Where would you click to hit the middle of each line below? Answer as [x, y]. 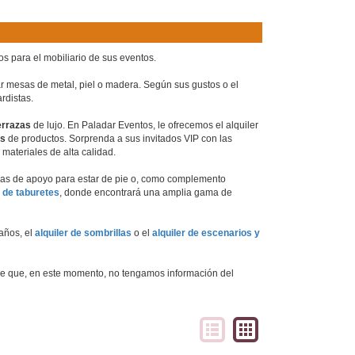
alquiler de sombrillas [83, 233]
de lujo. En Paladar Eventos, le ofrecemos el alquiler [145, 125]
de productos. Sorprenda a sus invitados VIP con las [119, 139]
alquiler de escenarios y [206, 233]
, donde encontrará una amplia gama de [146, 193]
